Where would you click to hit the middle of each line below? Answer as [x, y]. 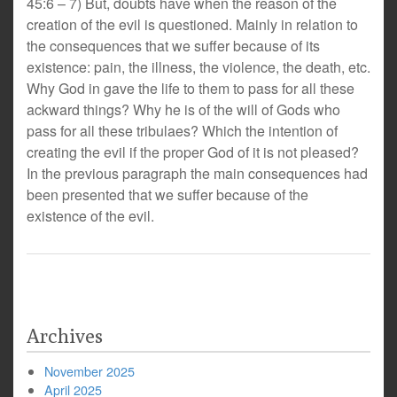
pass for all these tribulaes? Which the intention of [182, 131]
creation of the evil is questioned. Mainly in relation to [192, 24]
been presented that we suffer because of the [167, 195]
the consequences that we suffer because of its [173, 46]
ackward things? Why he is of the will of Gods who [183, 109]
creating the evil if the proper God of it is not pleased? [193, 152]
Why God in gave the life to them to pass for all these [191, 88]
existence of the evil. [90, 216]
